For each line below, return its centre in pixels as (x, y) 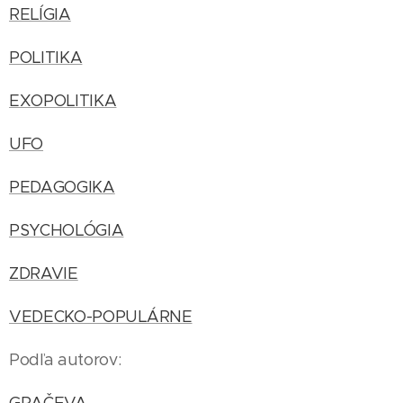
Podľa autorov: (65, 360)
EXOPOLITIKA (63, 101)
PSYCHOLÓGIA (67, 230)
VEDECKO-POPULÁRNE (101, 317)
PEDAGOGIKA (62, 187)
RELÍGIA (40, 14)
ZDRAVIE (44, 273)
